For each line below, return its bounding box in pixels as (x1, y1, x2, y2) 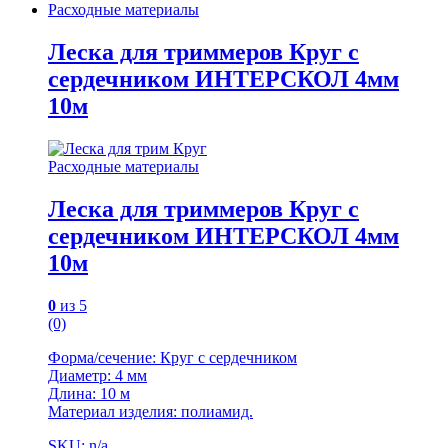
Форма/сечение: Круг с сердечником (48, 348, 297, 366)
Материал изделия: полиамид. (48, 402, 253, 420)
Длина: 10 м (48, 384, 130, 402)
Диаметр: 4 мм (48, 366, 147, 384)
